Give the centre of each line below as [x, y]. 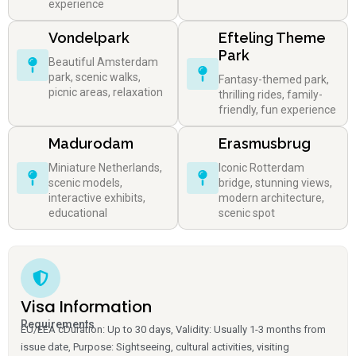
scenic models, [85, 183]
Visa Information [86, 307]
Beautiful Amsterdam [103, 62]
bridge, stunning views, [275, 183]
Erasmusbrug [265, 144]
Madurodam [91, 144]
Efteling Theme [272, 38]
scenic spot [247, 213]
